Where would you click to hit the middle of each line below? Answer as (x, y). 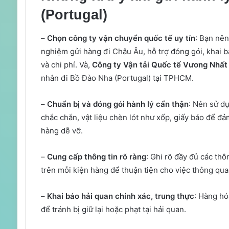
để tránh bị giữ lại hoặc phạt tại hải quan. (113, 209)
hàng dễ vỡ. (62, 130)
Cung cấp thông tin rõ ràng (96, 156)
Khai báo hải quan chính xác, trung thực (119, 196)
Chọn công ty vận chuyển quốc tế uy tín (121, 38)
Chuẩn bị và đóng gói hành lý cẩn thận (118, 104)
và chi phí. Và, (66, 64)
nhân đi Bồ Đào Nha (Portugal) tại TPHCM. (117, 78)
